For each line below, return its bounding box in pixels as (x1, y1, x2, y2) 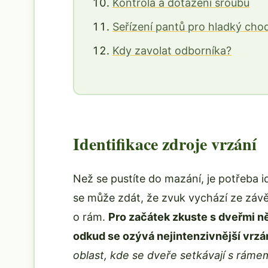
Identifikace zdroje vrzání (73, 132, 257, 156)
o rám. (73, 211, 108, 223)
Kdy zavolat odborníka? (112, 44, 232, 57)
